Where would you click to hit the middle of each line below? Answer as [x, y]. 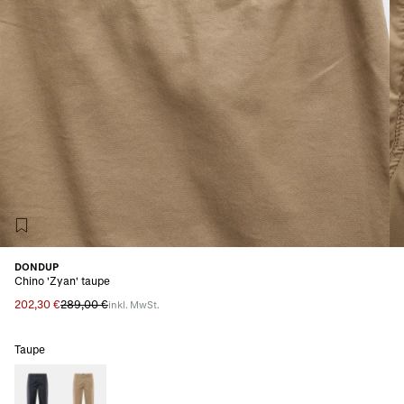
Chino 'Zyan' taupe [62, 280]
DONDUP [37, 266]
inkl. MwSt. [134, 304]
